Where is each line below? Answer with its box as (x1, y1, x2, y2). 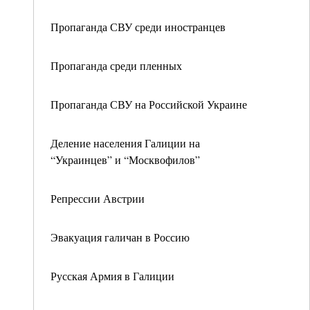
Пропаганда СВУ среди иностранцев (51, 19, 226, 34)
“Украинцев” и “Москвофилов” (51, 152, 200, 167)
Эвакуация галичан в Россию (51, 230, 190, 244)
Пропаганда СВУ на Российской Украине (51, 97, 247, 111)
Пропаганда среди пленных (51, 58, 182, 73)
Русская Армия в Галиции (51, 268, 174, 283)
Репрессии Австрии (51, 191, 145, 206)
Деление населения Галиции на (51, 136, 200, 150)
